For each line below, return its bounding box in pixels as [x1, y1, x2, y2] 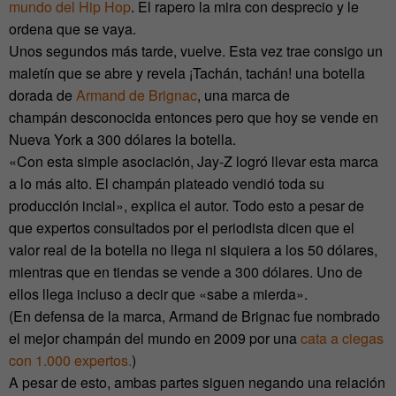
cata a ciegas [301, 328, 384, 348]
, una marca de [197, 85, 290, 105]
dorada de [9, 85, 76, 105]
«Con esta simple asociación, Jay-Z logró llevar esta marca [9, 151, 378, 171]
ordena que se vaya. [9, 19, 136, 39]
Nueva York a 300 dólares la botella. [9, 129, 236, 149]
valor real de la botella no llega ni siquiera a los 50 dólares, [9, 240, 377, 260]
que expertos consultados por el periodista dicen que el [9, 217, 354, 238]
